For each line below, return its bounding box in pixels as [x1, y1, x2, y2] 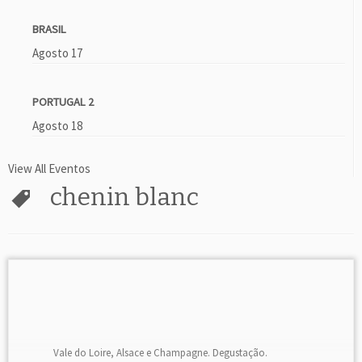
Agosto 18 [32, 118, 82, 133]
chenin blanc [50, 183, 199, 212]
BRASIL [32, 22, 66, 36]
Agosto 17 [32, 45, 82, 61]
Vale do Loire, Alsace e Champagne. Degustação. [53, 345, 268, 360]
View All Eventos [8, 161, 90, 176]
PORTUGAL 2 [32, 95, 94, 109]
